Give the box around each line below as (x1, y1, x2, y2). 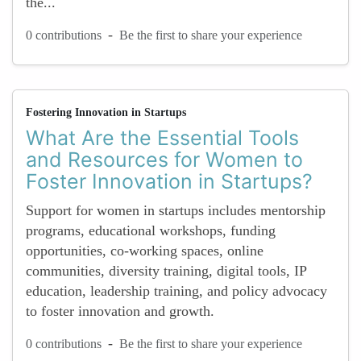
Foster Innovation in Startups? (26, 169, 313, 193)
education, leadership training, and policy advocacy (26, 283, 327, 299)
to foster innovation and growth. (26, 303, 214, 319)
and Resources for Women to (26, 147, 303, 172)
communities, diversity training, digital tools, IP (26, 263, 306, 279)
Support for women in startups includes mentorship (26, 202, 326, 218)
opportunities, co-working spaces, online (26, 243, 263, 259)
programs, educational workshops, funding (26, 222, 276, 239)
